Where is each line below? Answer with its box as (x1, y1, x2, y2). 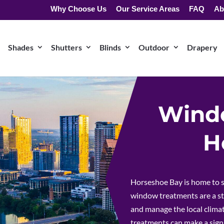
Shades (8, 42, 33, 52)
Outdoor (138, 42, 169, 52)
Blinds (99, 42, 121, 52)
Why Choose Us (50, 4, 106, 13)
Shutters (51, 42, 82, 52)
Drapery (187, 42, 217, 52)
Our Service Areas (116, 4, 179, 13)
